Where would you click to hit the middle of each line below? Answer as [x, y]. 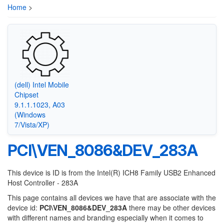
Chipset [26, 94]
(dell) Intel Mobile [41, 84]
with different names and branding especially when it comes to [105, 217]
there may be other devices [171, 207]
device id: [23, 207]
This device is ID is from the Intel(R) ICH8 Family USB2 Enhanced [111, 172]
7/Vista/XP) [32, 124]
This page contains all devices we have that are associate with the [112, 197]
